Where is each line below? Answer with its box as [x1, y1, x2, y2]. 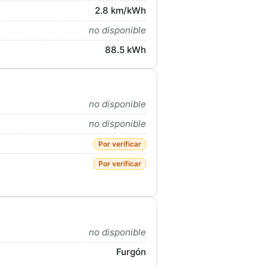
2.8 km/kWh [95, 5, 146, 16]
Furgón [116, 246, 146, 257]
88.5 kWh [105, 44, 146, 55]
